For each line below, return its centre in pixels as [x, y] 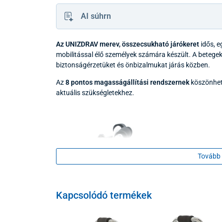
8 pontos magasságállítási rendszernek [126, 82]
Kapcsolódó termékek [104, 195]
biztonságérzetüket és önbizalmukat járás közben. [133, 65]
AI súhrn [96, 16]
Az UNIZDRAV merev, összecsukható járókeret [127, 44]
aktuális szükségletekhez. [95, 92]
